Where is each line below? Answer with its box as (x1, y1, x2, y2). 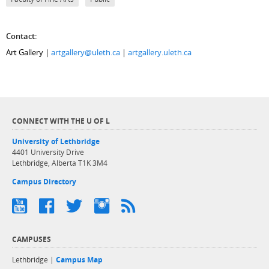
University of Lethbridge (12, 137, 100, 147)
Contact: (6, 30, 38, 41)
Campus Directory (12, 177, 77, 187)
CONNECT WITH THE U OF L (12, 116, 110, 127)
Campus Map (56, 255, 103, 265)
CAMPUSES (12, 234, 52, 245)
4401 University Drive (12, 148, 85, 157)
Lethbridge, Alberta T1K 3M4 (12, 159, 108, 168)
